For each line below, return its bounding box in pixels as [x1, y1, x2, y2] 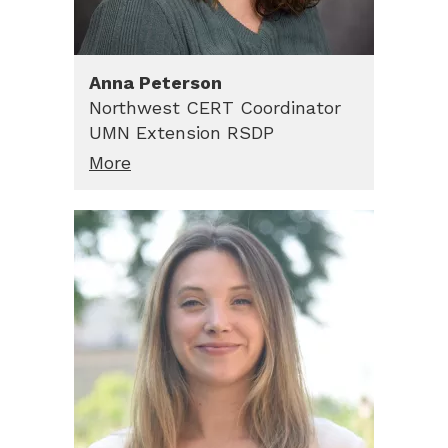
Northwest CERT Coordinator [89, 96, 341, 118]
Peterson [139, 71, 222, 93]
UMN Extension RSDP [89, 121, 274, 143]
